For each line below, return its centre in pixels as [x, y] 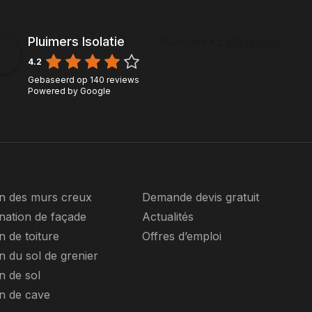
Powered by [54, 91]
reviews [122, 80]
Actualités [168, 217]
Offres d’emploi [182, 236]
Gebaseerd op [58, 80]
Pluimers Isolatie [76, 41]
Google [95, 91]
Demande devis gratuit [201, 197]
